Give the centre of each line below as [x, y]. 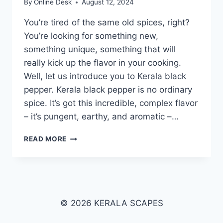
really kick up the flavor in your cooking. [103, 63]
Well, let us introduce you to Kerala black [105, 76]
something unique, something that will [100, 50]
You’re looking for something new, [91, 36]
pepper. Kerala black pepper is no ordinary [108, 90]
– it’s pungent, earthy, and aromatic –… [101, 117]
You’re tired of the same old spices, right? [107, 23]
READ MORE [46, 139]
